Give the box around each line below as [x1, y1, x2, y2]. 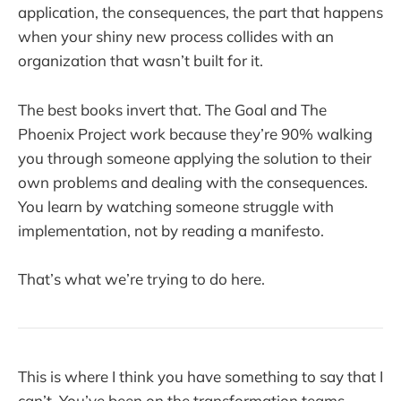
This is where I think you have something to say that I [18, 367, 383, 387]
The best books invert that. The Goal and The [18, 99, 327, 119]
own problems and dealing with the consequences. [18, 172, 368, 192]
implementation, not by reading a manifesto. [18, 220, 324, 240]
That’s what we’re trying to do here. [18, 269, 265, 288]
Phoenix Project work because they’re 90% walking [18, 124, 372, 143]
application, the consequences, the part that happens [18, 3, 383, 22]
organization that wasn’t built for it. [18, 51, 263, 71]
